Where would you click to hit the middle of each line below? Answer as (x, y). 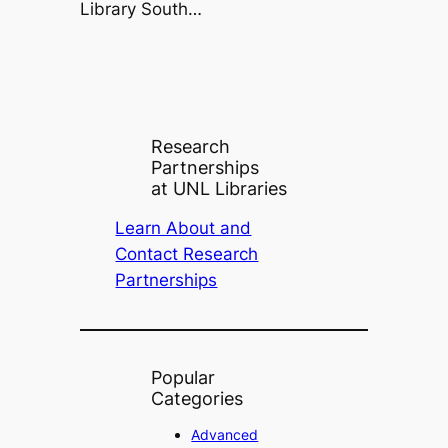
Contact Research (187, 254)
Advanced (225, 435)
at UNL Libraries (219, 189)
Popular (183, 378)
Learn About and (183, 228)
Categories (197, 399)
